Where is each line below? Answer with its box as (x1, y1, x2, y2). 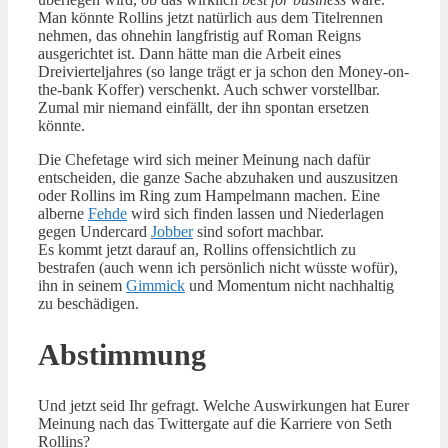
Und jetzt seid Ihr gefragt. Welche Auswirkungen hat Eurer (38, 397, 409, 415)
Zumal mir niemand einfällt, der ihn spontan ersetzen (38, 99, 369, 117)
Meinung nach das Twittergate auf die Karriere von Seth (38, 415, 392, 433)
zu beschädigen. (38, 295, 139, 313)
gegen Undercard (38, 223, 151, 241)
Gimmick (126, 277, 185, 295)
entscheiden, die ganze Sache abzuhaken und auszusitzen (38, 169, 398, 187)
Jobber (151, 223, 193, 241)
